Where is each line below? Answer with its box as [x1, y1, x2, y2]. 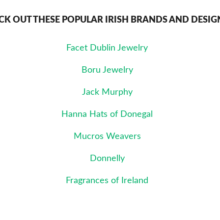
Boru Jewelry [81, 65, 133, 75]
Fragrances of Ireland [66, 176, 149, 185]
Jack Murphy [82, 87, 133, 97]
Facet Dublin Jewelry [66, 43, 148, 53]
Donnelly [89, 154, 125, 163]
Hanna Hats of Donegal [61, 110, 153, 119]
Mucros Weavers [73, 132, 141, 141]
